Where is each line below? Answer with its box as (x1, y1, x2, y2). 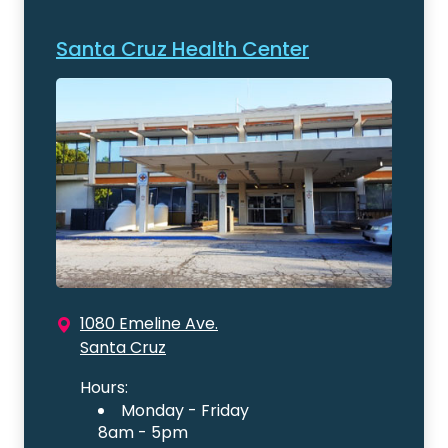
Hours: (80, 376, 128, 400)
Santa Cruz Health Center (56, 35, 309, 64)
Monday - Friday (121, 399, 249, 423)
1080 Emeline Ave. (80, 312, 218, 336)
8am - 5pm (98, 421, 188, 445)
